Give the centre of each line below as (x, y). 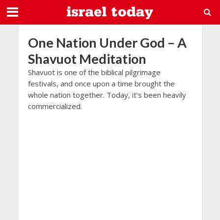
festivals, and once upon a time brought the (101, 83)
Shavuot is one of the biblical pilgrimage (94, 72)
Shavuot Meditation (87, 59)
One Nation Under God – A (107, 42)
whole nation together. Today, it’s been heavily (107, 95)
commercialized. (55, 106)
